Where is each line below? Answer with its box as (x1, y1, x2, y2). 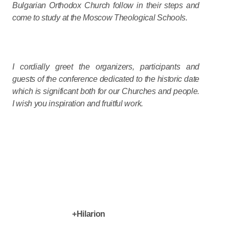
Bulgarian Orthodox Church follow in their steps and (12, 1, 199, 10)
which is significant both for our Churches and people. (12, 87, 199, 96)
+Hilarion (72, 210, 106, 218)
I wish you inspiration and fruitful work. (12, 99, 143, 108)
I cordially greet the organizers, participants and (12, 62, 199, 71)
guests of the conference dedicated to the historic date (12, 75, 199, 83)
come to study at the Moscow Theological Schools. (12, 13, 188, 22)
